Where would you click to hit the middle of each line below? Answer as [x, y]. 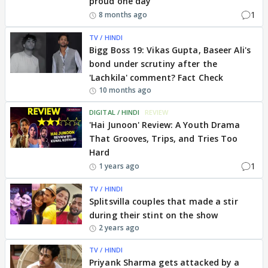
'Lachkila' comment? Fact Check [156, 77]
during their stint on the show [154, 215]
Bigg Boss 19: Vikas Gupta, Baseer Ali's [170, 50]
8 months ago [123, 14]
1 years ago [119, 166]
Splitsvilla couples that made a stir [164, 201]
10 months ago [125, 90]
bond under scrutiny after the [153, 64]
